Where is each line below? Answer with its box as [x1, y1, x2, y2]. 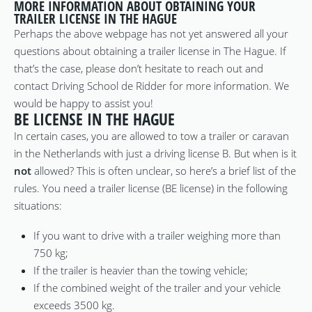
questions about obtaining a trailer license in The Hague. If [14, 43, 286, 58]
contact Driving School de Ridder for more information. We [14, 78, 289, 93]
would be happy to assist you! [14, 95, 153, 110]
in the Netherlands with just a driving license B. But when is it [14, 146, 297, 160]
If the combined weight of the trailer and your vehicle [33, 281, 281, 295]
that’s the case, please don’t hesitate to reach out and [14, 61, 263, 75]
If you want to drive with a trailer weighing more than [33, 228, 281, 243]
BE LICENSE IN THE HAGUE [14, 108, 175, 130]
